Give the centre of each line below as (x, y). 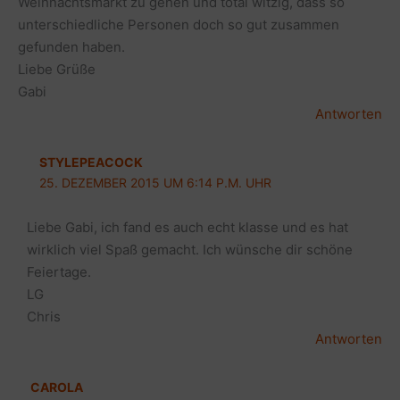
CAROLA (56, 387)
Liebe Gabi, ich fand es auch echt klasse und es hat (187, 227)
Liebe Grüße (57, 70)
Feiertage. (58, 271)
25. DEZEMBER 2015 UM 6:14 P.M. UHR (155, 183)
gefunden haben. (71, 47)
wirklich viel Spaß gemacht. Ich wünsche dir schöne (189, 249)
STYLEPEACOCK (91, 162)
